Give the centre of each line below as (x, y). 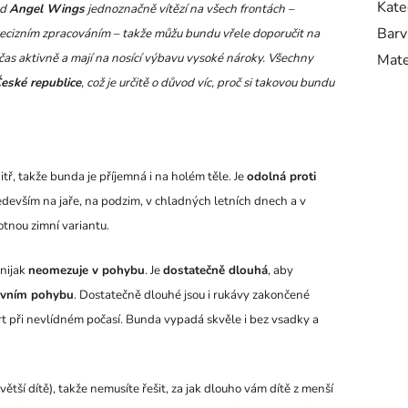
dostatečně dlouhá (215, 270)
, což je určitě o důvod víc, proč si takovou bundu (208, 82)
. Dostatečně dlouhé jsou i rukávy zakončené (192, 295)
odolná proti (281, 176)
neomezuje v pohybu (87, 270)
